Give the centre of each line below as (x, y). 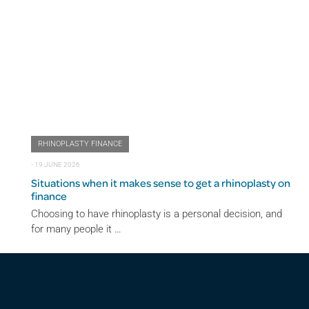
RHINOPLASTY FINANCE (80, 143)
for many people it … (76, 229)
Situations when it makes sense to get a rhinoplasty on (161, 182)
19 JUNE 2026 (57, 164)
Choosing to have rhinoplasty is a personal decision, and (157, 213)
